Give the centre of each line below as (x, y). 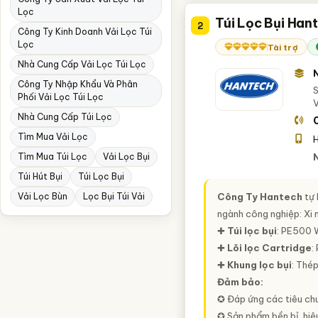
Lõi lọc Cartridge (269, 248)
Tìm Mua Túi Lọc (53, 157)
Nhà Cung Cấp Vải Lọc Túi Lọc (82, 64)
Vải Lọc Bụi (126, 157)
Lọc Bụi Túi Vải (114, 196)
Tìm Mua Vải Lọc (53, 137)
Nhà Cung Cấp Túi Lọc (65, 117)
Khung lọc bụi (259, 265)
